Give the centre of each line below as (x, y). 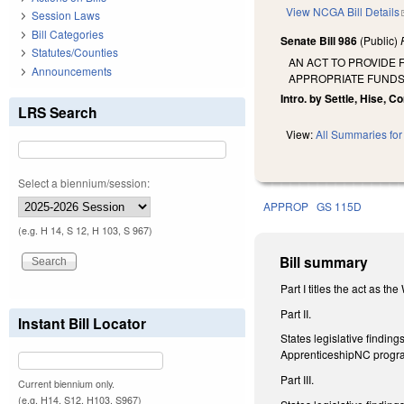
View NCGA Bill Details (343, 12)
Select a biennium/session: (84, 182)
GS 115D (340, 207)
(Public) (379, 41)
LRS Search (58, 112)
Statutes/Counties (75, 52)
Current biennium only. (66, 383)
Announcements (72, 70)
